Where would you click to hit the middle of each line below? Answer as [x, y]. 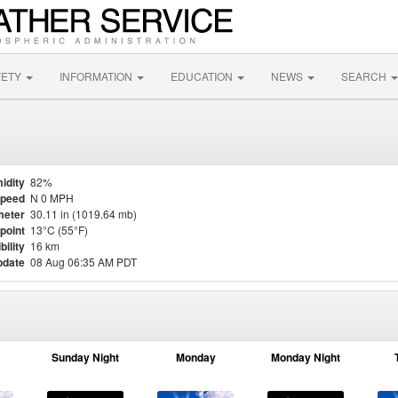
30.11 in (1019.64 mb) [84, 214]
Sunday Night [85, 357]
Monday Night [306, 357]
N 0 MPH [52, 198]
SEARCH [365, 76]
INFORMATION [97, 76]
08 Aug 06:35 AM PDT [84, 262]
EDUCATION [203, 76]
